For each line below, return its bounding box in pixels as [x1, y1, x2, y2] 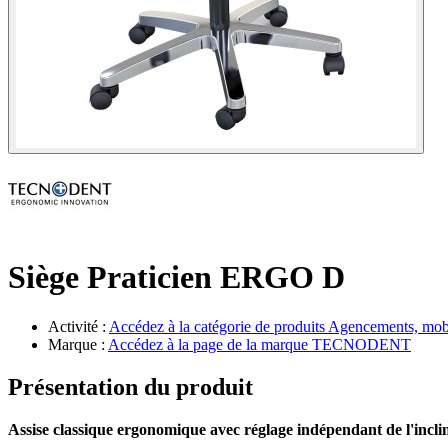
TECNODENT [312, 335, 411, 353]
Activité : [48, 317, 109, 335]
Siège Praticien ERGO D [8, 259, 345, 296]
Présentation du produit [8, 373, 253, 400]
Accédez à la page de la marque [108, 335, 312, 353]
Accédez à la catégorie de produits [109, 317, 328, 335]
